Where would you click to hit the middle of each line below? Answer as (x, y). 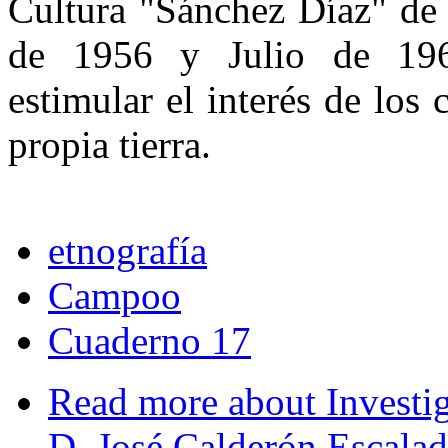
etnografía (127, 251)
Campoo (114, 296)
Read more (133, 402)
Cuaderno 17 (149, 341)
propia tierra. (109, 145)
